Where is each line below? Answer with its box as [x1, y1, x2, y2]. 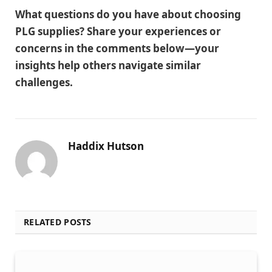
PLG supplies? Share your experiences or [15, 24, 221, 39]
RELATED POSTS [24, 216, 92, 228]
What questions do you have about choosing [15, 7, 241, 22]
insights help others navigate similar [15, 58, 201, 73]
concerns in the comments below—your [15, 41, 219, 56]
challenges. [15, 75, 73, 90]
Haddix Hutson [68, 139, 144, 154]
